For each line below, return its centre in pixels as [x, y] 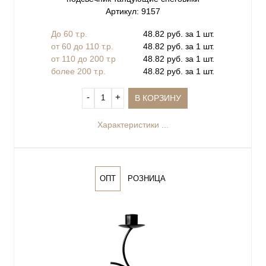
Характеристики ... [133, 124]
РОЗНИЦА [147, 178]
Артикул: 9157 [133, 11]
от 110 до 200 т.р [83, 58]
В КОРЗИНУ [158, 98]
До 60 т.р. [69, 34]
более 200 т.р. [78, 71]
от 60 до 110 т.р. [82, 46]
